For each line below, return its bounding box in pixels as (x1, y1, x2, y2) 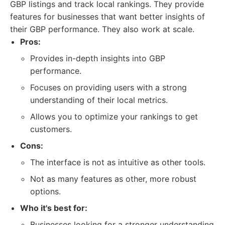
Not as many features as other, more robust (30, 174, 196, 184)
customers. (30, 124, 72, 134)
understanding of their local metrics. (30, 95, 168, 105)
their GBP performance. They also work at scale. (10, 24, 194, 34)
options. (30, 186, 61, 196)
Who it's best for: (20, 203, 87, 213)
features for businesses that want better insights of (10, 12, 205, 22)
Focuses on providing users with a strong (30, 82, 187, 92)
